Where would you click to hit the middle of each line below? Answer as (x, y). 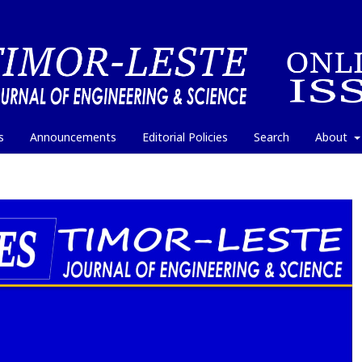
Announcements (73, 137)
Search (271, 137)
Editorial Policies (185, 137)
